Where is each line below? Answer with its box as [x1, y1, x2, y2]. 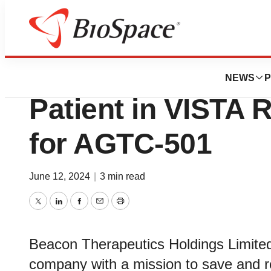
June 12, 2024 [29, 171, 93, 181]
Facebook [78, 203, 126, 216]
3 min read [100, 171, 145, 181]
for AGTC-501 [29, 128, 212, 160]
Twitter [37, 203, 70, 216]
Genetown [29, 39, 67, 48]
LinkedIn [57, 203, 99, 216]
